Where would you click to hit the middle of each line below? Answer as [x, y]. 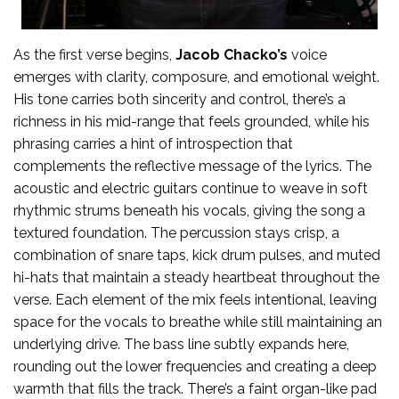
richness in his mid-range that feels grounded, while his [191, 122]
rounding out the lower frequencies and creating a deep [195, 367]
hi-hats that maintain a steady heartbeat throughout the [196, 278]
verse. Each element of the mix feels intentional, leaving [195, 300]
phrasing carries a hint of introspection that [153, 144]
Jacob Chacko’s [232, 55]
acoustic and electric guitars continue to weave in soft [191, 189]
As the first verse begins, [94, 55]
